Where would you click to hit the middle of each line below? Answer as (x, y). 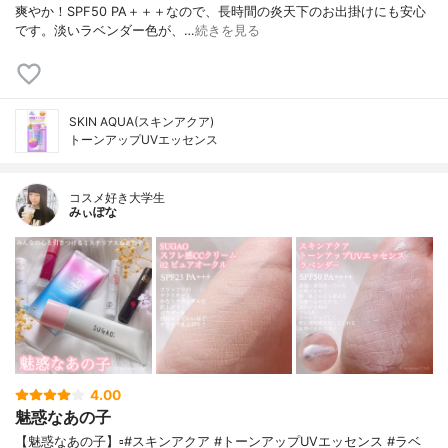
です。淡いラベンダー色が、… (105, 31)
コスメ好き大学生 (117, 198)
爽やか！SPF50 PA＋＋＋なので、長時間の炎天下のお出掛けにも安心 (220, 12)
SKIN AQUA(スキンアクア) (141, 122)
